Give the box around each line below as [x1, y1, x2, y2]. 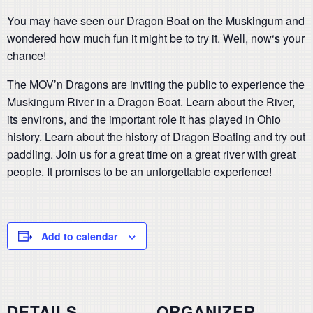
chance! [7, 47, 46, 64]
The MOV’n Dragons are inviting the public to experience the [7, 75, 305, 92]
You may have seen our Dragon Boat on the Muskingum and [7, 12, 305, 29]
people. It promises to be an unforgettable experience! [7, 163, 272, 180]
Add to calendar [41, 228, 117, 243]
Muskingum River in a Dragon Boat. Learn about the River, [7, 93, 295, 110]
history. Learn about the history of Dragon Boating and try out [7, 128, 305, 145]
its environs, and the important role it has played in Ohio [7, 110, 281, 127]
